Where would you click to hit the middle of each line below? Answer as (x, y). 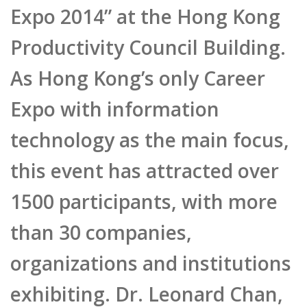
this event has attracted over (142, 155)
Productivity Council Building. (145, 34)
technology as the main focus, (147, 125)
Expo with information (113, 95)
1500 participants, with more (141, 185)
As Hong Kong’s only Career (135, 64)
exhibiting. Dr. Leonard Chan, (144, 276)
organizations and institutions (148, 246)
